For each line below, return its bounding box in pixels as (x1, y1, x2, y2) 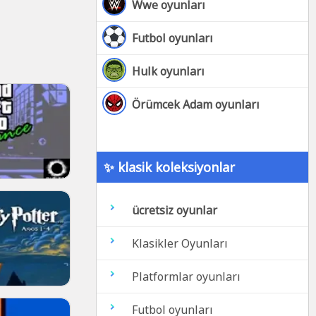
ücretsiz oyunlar (132, 202, 217, 218)
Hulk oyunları (132, 63, 205, 79)
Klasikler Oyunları (132, 236, 228, 251)
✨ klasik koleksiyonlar (104, 159, 235, 176)
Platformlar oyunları (132, 269, 241, 284)
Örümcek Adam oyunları (132, 97, 260, 112)
